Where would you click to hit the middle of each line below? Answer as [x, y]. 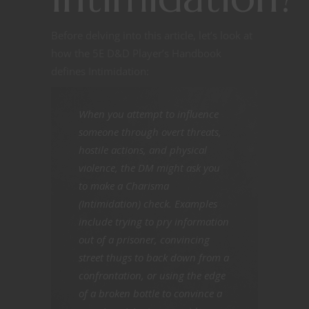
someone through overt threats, [150, 131]
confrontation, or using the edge [152, 275]
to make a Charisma [124, 185]
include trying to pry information [154, 221]
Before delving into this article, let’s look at [152, 35]
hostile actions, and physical [143, 149]
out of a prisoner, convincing [144, 239]
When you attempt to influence [149, 113]
